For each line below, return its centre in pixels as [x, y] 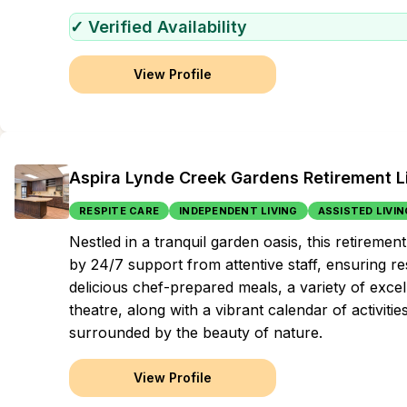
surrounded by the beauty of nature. [196, 333]
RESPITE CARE [119, 211]
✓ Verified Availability [159, 27]
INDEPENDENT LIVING [238, 211]
